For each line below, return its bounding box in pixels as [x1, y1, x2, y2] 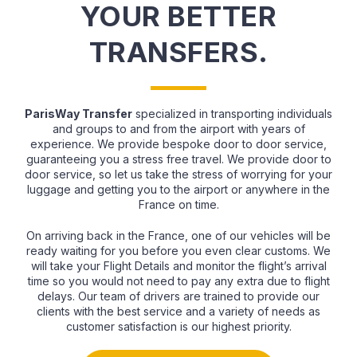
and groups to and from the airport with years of [52, 122, 305, 136]
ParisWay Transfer [25, 107, 132, 121]
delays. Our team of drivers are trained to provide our [37, 289, 320, 304]
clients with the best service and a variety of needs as [37, 304, 320, 319]
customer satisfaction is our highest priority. [65, 320, 292, 334]
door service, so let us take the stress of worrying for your [25, 167, 332, 182]
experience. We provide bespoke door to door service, [30, 137, 327, 151]
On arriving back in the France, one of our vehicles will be [26, 229, 331, 243]
